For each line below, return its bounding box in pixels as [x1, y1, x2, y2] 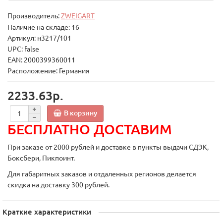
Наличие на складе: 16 [7, 23, 79, 31]
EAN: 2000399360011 [7, 56, 75, 64]
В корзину [64, 109, 97, 117]
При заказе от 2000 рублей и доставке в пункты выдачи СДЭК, [7, 143, 209, 151]
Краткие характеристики [2, 208, 91, 216]
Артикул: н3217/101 [7, 34, 71, 42]
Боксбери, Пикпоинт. [7, 154, 76, 162]
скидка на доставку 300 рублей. [7, 181, 110, 189]
